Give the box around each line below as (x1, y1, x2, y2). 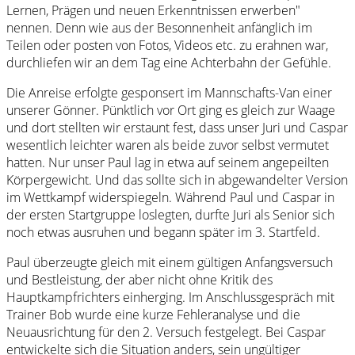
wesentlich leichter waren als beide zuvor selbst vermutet (6, 136, 329, 155)
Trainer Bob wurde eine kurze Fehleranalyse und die (6, 306, 300, 324)
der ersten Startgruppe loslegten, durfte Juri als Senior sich (6, 206, 334, 224)
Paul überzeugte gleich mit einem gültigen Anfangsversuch (6, 254, 333, 272)
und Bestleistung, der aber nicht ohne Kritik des (6, 271, 273, 289)
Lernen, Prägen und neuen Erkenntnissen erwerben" (6, 2, 300, 20)
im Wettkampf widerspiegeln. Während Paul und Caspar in (6, 189, 334, 207)
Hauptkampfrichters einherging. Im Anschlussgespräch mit (6, 288, 334, 307)
